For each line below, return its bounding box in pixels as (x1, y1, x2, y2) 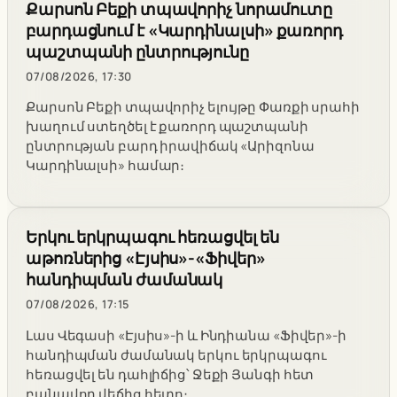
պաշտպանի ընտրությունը (26, 39, 249, 63)
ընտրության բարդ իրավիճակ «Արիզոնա (26, 136, 315, 156)
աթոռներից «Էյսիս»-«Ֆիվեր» (26, 246, 266, 270)
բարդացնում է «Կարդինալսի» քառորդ (26, 18, 343, 42)
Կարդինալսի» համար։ (26, 156, 185, 175)
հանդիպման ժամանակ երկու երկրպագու (26, 346, 327, 365)
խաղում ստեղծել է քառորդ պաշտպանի (26, 117, 308, 136)
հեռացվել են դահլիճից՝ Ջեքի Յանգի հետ (26, 365, 315, 385)
